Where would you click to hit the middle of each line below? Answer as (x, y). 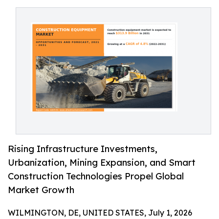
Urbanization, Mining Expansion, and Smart (102, 163)
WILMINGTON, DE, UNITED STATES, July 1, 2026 (100, 213)
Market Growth (41, 190)
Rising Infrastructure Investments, (83, 149)
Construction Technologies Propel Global (96, 176)
